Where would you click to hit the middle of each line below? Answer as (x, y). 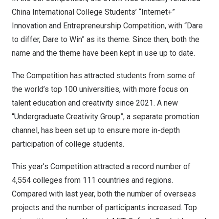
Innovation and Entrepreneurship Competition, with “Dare (107, 26)
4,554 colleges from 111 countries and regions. (92, 180)
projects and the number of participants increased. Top (104, 208)
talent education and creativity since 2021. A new (95, 103)
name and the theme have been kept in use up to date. (103, 53)
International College (67, 12)
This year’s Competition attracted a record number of (101, 166)
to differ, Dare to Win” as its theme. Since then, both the (106, 39)
